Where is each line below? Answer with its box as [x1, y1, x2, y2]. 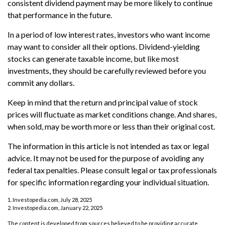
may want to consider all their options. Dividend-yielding [8, 41, 200, 51]
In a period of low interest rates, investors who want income [8, 29, 210, 39]
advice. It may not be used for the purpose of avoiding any [8, 153, 204, 163]
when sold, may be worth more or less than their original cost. [8, 121, 215, 131]
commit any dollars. [8, 77, 74, 87]
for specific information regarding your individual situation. [8, 177, 209, 187]
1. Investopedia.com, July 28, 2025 [8, 196, 92, 203]
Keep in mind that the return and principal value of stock [8, 97, 198, 107]
